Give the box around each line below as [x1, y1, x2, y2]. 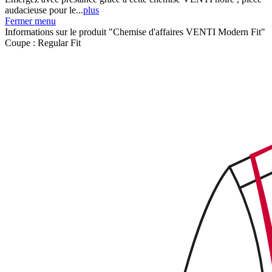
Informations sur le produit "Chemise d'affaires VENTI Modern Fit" [5, 26, 265, 37]
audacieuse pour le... [5, 4, 83, 15]
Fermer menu [5, 15, 56, 26]
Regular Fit [38, 37, 81, 48]
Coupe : [5, 37, 38, 48]
